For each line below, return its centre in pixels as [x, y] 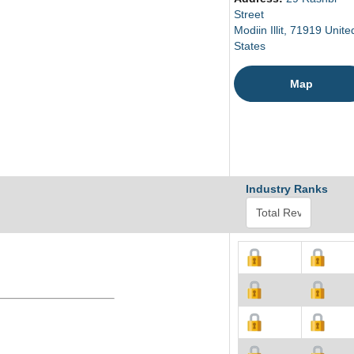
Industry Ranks [287, 189]
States [250, 46]
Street [249, 14]
